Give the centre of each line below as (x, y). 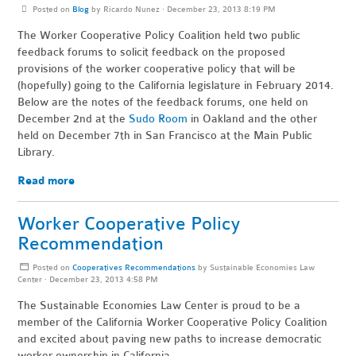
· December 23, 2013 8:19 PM (217, 10)
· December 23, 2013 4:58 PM (101, 280)
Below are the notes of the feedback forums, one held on (163, 103)
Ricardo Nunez (131, 10)
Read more (46, 181)
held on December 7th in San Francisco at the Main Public (165, 136)
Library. (37, 153)
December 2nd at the (74, 119)
